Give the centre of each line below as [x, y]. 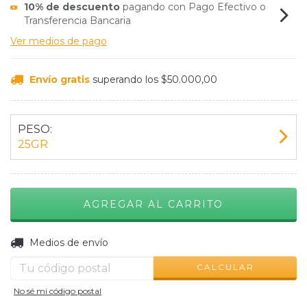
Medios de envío [69, 243]
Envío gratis [59, 79]
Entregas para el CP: [59, 242]
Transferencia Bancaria [78, 21]
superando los [126, 79]
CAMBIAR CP [257, 240]
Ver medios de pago [59, 41]
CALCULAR [225, 267]
